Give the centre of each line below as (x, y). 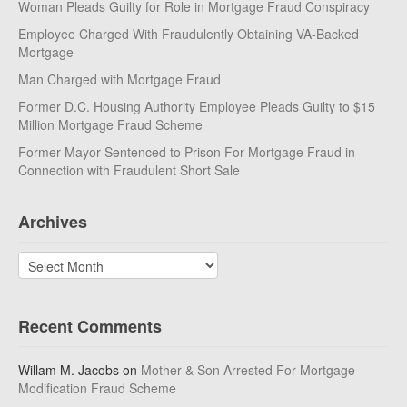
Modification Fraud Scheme (97, 388)
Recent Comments (90, 326)
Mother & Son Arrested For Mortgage (248, 370)
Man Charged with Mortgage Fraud (119, 79)
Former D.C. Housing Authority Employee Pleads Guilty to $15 (197, 106)
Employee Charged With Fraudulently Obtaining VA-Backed (189, 34)
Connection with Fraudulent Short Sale (129, 170)
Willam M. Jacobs (69, 370)
